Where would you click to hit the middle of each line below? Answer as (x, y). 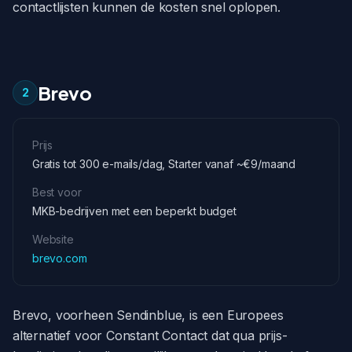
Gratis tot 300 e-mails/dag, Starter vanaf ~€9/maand (164, 164)
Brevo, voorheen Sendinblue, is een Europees (148, 315)
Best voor (57, 192)
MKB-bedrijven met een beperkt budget (134, 211)
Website (53, 239)
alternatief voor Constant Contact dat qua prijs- (150, 335)
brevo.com (60, 258)
